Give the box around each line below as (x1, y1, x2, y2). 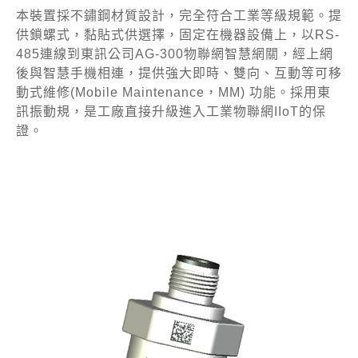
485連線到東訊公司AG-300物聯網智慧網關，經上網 (16, 47, 333, 61)
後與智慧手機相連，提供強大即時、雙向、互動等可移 (16, 66, 342, 80)
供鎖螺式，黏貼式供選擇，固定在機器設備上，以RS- (16, 28, 340, 42)
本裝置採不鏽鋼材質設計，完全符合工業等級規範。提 (16, 9, 342, 22)
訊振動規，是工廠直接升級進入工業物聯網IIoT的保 (16, 105, 326, 118)
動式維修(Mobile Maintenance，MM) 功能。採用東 (16, 86, 331, 99)
